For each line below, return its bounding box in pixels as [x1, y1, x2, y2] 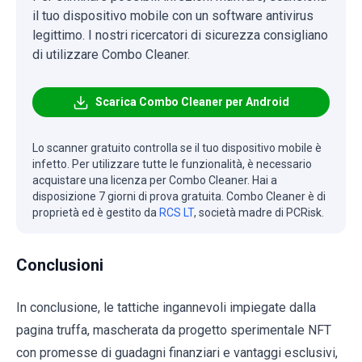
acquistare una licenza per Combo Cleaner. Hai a [32, 174, 277, 187]
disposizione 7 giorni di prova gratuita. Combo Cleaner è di [32, 190, 326, 204]
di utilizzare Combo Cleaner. [32, 47, 190, 63]
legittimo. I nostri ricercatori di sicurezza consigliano [32, 27, 328, 44]
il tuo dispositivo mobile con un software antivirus [32, 8, 314, 24]
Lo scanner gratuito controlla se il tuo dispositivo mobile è [32, 141, 322, 155]
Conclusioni [16, 255, 103, 276]
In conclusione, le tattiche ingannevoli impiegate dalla [16, 300, 316, 316]
